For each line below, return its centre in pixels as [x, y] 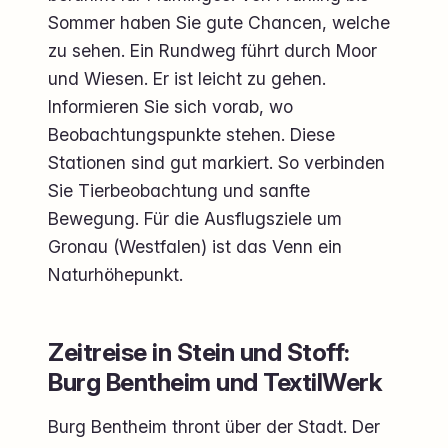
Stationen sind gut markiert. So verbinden [216, 162]
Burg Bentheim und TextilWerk [215, 381]
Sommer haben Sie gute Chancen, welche [219, 22]
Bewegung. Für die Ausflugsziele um [195, 218]
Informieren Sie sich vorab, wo [170, 106]
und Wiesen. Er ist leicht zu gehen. [187, 78]
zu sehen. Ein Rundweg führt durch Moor [212, 50]
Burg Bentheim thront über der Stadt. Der [214, 426]
